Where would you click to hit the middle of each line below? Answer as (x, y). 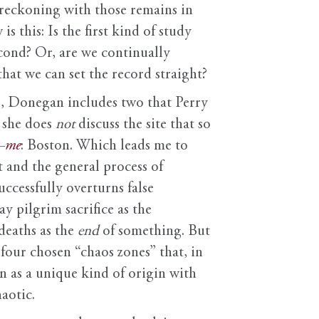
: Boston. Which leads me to (104, 147)
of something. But (155, 232)
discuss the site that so (143, 125)
